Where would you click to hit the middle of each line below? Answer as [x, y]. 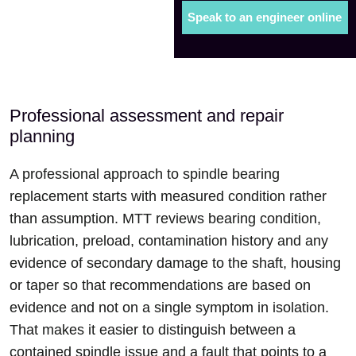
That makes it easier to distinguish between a [153, 330]
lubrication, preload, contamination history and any [169, 241]
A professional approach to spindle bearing [145, 174]
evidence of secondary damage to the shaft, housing [175, 263]
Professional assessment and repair [147, 116]
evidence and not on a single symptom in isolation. [169, 308]
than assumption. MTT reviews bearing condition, [165, 219]
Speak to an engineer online [265, 17]
